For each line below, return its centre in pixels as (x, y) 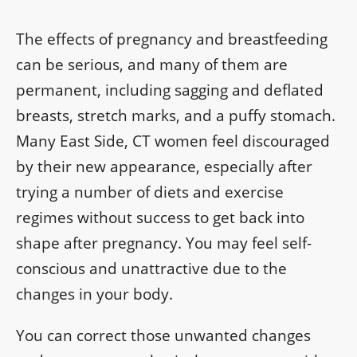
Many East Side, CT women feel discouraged (173, 141)
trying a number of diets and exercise (150, 192)
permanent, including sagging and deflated (170, 90)
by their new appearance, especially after (164, 166)
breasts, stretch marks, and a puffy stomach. (176, 115)
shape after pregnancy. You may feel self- (164, 243)
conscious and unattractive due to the (151, 268)
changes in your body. (94, 294)
